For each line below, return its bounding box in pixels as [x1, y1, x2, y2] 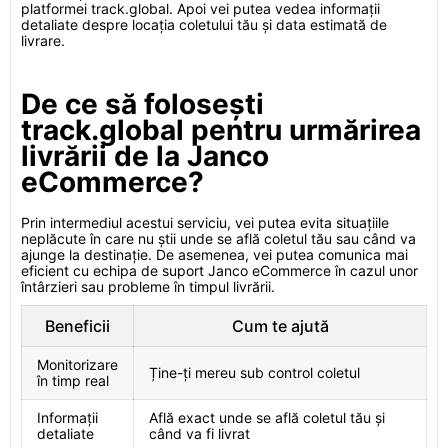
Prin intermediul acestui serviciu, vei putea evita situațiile [21, 214, 389, 231]
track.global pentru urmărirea [21, 113, 421, 147]
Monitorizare [37, 356, 118, 373]
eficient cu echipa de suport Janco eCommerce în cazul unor [21, 262, 418, 279]
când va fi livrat [149, 425, 250, 442]
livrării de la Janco [21, 139, 269, 173]
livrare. [21, 32, 65, 49]
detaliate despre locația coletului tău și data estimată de [21, 16, 387, 33]
